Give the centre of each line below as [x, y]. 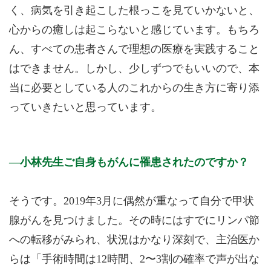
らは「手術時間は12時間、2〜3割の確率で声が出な [134, 259]
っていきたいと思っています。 [85, 107]
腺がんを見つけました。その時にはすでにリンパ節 [134, 220]
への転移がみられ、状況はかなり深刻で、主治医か [134, 239]
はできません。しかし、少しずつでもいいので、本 [134, 68]
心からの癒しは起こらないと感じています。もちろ [134, 29]
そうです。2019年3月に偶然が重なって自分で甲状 [132, 201]
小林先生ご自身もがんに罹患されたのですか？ [134, 162]
